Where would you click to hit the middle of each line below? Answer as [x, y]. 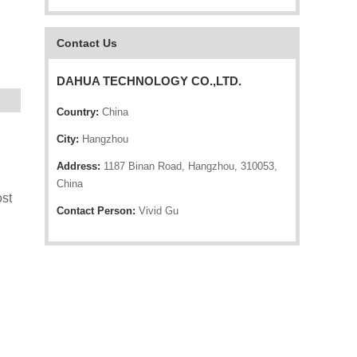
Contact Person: [96, 211]
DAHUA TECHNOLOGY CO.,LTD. [149, 81]
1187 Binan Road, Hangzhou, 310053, [189, 166]
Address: [78, 166]
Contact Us [87, 43]
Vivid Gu [157, 211]
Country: [78, 112]
